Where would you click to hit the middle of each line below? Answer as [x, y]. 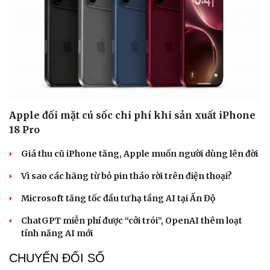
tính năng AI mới [57, 233]
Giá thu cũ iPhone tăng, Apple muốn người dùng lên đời [140, 153]
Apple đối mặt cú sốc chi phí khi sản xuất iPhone [132, 115]
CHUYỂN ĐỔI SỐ [57, 258]
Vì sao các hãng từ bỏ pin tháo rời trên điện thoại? [127, 176]
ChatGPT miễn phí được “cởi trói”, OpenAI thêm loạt [132, 220]
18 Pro [24, 129]
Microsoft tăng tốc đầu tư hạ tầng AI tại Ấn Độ [118, 198]
